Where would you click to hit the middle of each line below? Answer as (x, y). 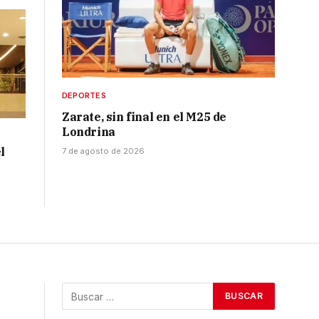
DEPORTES (84, 96)
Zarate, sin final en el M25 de (145, 117)
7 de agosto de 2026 (103, 151)
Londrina (89, 132)
